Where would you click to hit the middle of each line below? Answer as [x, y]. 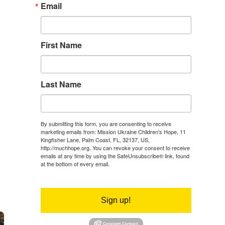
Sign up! [116, 200]
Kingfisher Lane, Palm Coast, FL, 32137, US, [95, 139]
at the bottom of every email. [76, 163]
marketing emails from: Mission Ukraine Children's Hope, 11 [113, 131]
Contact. [51, 172]
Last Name [61, 84]
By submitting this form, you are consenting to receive [106, 123]
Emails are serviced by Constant [150, 163]
